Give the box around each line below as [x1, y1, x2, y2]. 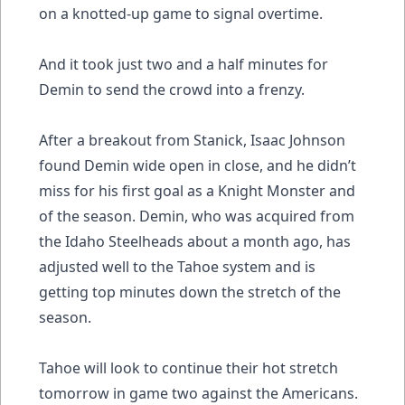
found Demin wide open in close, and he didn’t [39, 155, 356, 175]
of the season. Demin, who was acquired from [39, 205, 354, 226]
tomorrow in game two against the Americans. [39, 382, 358, 403]
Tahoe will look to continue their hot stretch [39, 357, 338, 378]
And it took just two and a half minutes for [39, 53, 328, 74]
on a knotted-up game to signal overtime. [39, 3, 326, 24]
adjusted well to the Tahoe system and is [39, 256, 316, 277]
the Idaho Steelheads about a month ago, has [39, 231, 351, 251]
